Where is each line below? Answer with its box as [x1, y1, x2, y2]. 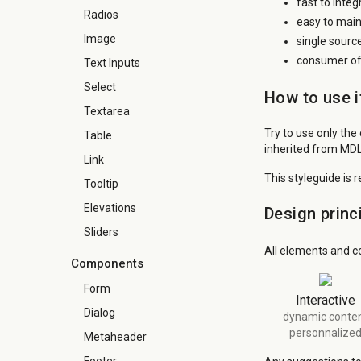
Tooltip [84, 177, 118, 190]
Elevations [84, 201, 136, 214]
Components [71, 256, 143, 271]
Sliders [84, 226, 118, 239]
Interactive [296, 293, 355, 309]
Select [84, 81, 116, 93]
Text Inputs [84, 56, 140, 69]
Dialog [84, 306, 115, 319]
